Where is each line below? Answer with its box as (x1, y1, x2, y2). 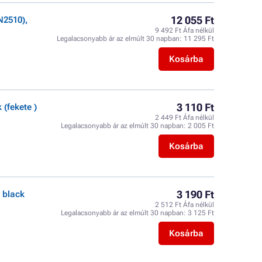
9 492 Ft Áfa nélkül (155, 26, 214, 35)
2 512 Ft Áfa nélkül (155, 201, 214, 209)
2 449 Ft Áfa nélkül (155, 113, 214, 122)
